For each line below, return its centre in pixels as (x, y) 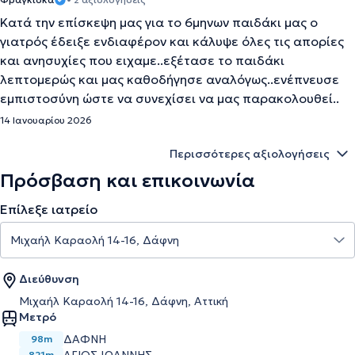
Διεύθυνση (49, 279)
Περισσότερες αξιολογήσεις (250, 154)
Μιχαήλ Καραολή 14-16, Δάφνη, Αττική (124, 301)
